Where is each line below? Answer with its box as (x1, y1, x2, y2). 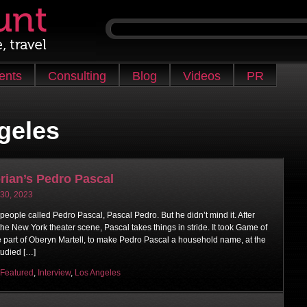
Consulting (48, 69, 106, 83)
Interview (38, 267, 71, 278)
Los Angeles (75, 267, 121, 278)
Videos (183, 69, 221, 83)
